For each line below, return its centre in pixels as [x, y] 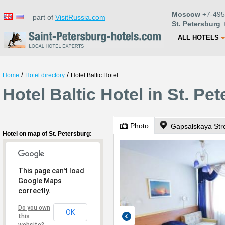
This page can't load [51, 171]
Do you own [34, 208]
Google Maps [40, 181]
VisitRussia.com [80, 17]
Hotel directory [45, 75]
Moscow [186, 14]
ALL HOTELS [198, 37]
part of [41, 17]
